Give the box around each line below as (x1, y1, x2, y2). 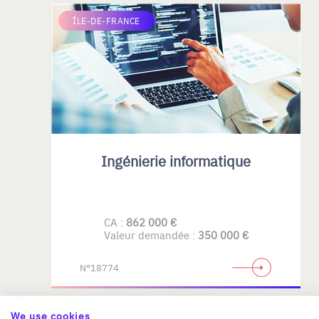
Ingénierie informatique (101, 151, 251, 170)
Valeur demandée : (103, 227, 198, 242)
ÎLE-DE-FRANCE (73, 15, 140, 26)
